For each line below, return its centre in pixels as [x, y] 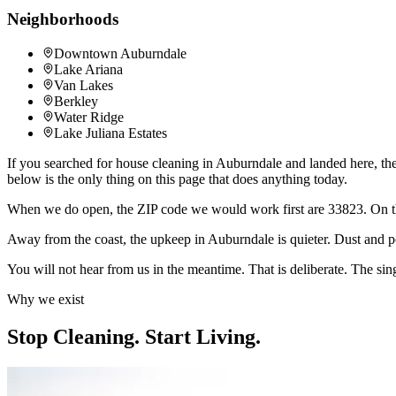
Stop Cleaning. [76, 336]
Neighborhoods [63, 19]
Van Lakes [84, 86]
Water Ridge [89, 118]
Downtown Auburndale [120, 54]
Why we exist [46, 300]
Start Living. [203, 336]
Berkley [76, 102]
